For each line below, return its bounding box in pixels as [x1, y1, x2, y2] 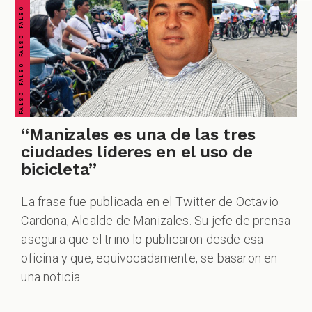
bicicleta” [21, 159, 97, 180]
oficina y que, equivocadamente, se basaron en [21, 250, 278, 265]
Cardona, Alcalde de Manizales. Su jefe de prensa [21, 212, 291, 228]
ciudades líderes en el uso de [21, 142, 253, 162]
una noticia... [21, 269, 87, 284]
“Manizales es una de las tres [21, 125, 256, 145]
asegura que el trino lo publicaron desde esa [21, 231, 264, 247]
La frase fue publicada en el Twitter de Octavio [21, 194, 279, 209]
